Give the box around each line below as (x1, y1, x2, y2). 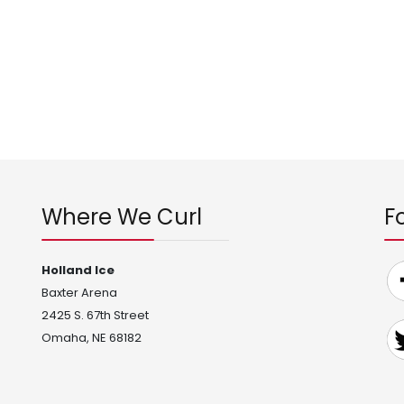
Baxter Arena (41, 284, 117, 301)
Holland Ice (41, 262, 115, 279)
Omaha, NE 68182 (41, 329, 142, 346)
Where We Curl (41, 202, 202, 232)
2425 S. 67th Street (41, 307, 149, 324)
